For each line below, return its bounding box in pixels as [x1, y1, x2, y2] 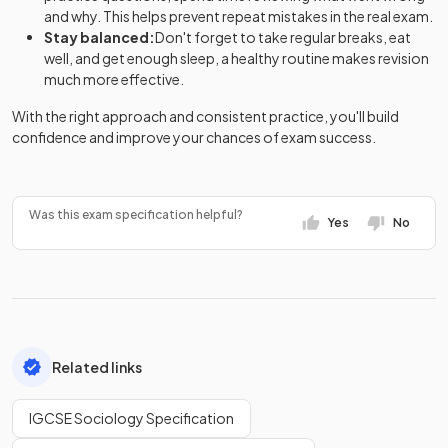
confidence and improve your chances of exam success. [12, 128, 376, 146]
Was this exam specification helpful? [29, 207, 243, 222]
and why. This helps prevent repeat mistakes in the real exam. [44, 7, 433, 25]
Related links [52, 357, 142, 376]
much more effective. [44, 70, 184, 88]
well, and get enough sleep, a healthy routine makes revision [44, 49, 429, 67]
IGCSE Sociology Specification [29, 409, 234, 427]
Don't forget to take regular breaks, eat [155, 28, 411, 46]
